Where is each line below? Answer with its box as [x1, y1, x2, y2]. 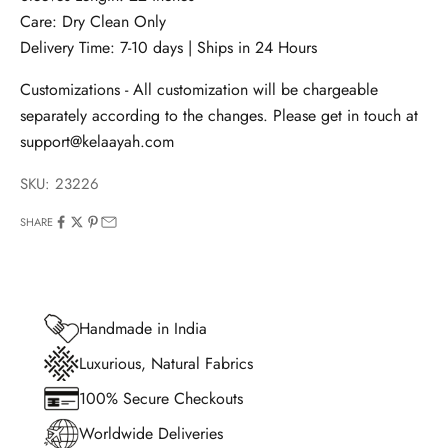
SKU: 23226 [20, 173, 99, 196]
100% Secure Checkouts [79, 386, 243, 410]
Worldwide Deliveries [79, 421, 223, 445]
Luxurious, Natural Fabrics [79, 351, 253, 375]
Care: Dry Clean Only [20, 10, 166, 34]
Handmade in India [79, 316, 207, 340]
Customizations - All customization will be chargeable [20, 78, 378, 102]
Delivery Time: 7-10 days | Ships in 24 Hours [20, 36, 317, 60]
